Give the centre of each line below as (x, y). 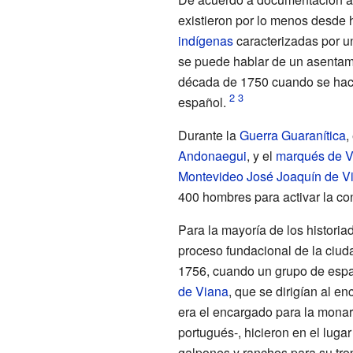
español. (202, 102)
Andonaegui (212, 155)
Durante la (208, 135)
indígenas (205, 40)
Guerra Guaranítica (292, 135)
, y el (261, 155)
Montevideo (210, 176)
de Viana (203, 291)
